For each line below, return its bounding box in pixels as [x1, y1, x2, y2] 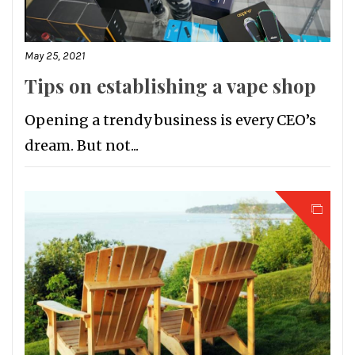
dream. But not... [25, 136, 139, 155]
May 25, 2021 [25, 48, 85, 63]
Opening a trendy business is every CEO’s [25, 110, 316, 129]
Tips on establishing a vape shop [25, 72, 316, 98]
